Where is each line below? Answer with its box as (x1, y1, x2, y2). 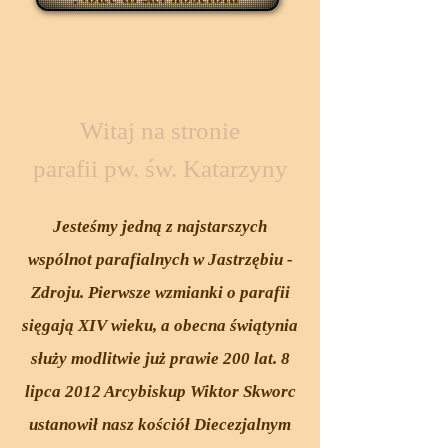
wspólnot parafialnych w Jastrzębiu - (27, 250, 293, 269)
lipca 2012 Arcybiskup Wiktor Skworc (24, 382, 296, 401)
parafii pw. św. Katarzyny (32, 155, 288, 182)
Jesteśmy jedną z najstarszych (53, 217, 267, 236)
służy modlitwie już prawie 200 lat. (30, 349, 281, 368)
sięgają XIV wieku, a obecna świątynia (22, 316, 298, 335)
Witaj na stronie (80, 117, 240, 144)
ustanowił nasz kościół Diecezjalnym (29, 415, 291, 434)
